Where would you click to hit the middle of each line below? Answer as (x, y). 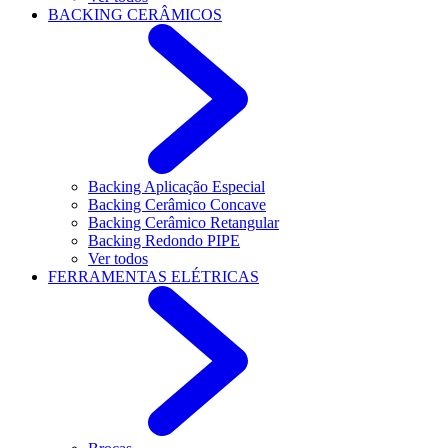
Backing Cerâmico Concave (177, 204)
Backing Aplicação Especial (176, 186)
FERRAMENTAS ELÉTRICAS (153, 276)
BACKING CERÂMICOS (135, 14)
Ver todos (118, 258)
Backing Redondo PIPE (164, 240)
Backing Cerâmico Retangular (183, 222)
